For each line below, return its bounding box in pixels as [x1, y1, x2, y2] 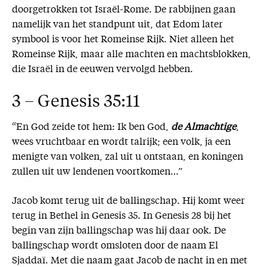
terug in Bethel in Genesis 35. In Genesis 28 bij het [12, 212, 231, 222]
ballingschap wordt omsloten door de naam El [12, 241, 218, 252]
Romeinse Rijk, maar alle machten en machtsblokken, [12, 50, 251, 60]
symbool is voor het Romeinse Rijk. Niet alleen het [12, 35, 234, 45]
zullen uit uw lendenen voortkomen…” [12, 167, 182, 178]
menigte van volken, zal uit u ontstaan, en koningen [12, 153, 243, 163]
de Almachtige [171, 123, 236, 133]
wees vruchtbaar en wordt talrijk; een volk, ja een [12, 138, 231, 148]
